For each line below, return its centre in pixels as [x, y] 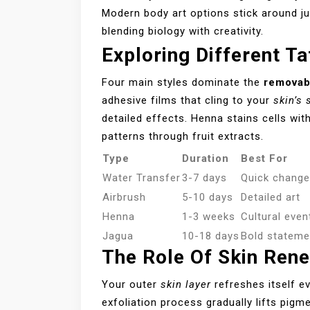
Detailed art [271, 198]
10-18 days [211, 236]
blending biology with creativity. [183, 31]
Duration [206, 159]
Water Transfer [142, 178]
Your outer [131, 285]
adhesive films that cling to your [188, 101]
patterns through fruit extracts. [183, 137]
